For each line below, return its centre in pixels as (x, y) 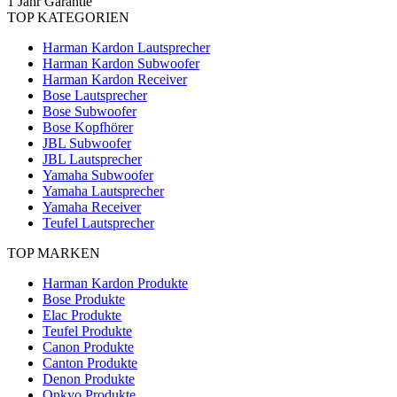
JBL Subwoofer (87, 143)
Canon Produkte (88, 346)
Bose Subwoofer (90, 111)
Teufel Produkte (87, 331)
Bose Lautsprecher (95, 95)
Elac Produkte (82, 315)
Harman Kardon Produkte (115, 283)
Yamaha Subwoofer (98, 175)
